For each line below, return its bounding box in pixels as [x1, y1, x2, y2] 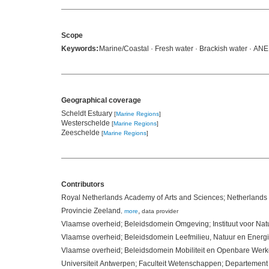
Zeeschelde [61, 128, 101, 138]
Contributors [61, 180, 104, 189]
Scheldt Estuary [61, 109, 114, 118]
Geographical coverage [61, 96, 141, 105]
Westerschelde [61, 119, 112, 128]
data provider [142, 208, 178, 215]
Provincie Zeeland [61, 207, 121, 216]
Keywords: [61, 44, 98, 53]
